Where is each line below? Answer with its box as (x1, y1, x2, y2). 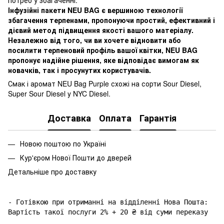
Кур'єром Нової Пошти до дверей (20, 152, 131, 162)
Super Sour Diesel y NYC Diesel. (8, 88, 110, 98)
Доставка (47, 111, 91, 125)
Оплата (99, 111, 131, 125)
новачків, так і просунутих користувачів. (8, 64, 151, 75)
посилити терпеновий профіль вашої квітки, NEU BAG (8, 44, 197, 55)
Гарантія (139, 111, 176, 125)
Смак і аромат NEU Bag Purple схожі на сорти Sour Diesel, (8, 78, 201, 88)
